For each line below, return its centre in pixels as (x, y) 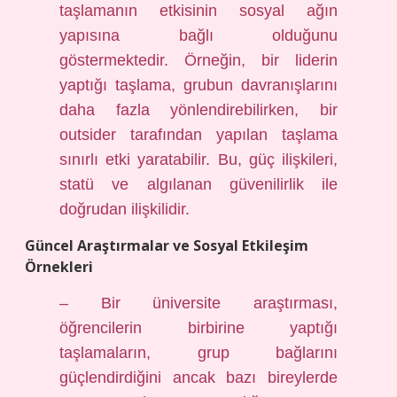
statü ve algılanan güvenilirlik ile (198, 184)
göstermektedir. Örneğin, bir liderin (198, 60)
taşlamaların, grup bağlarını (198, 353)
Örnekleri (59, 267)
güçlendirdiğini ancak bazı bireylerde (198, 378)
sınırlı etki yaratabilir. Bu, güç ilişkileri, (198, 160)
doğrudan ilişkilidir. (125, 209)
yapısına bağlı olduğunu (198, 35)
